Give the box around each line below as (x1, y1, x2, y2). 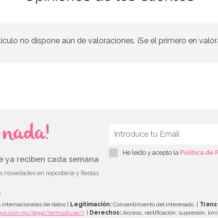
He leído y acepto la (123, 148, 180, 156)
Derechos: (90, 209, 121, 216)
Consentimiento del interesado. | (111, 200, 200, 208)
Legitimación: (70, 200, 111, 208)
